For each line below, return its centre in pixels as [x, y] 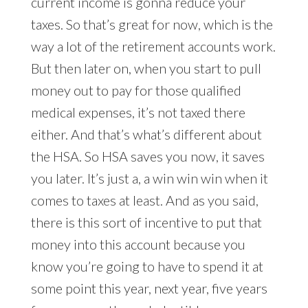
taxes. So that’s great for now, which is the [152, 24]
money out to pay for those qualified [136, 90]
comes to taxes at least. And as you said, [144, 200]
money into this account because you [138, 244]
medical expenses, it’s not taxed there [138, 112]
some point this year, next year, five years [149, 288]
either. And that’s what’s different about [146, 134]
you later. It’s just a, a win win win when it [149, 178]
